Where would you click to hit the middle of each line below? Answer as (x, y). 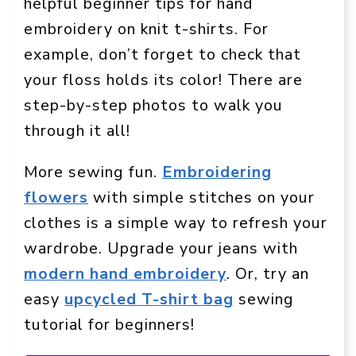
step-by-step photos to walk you (153, 105)
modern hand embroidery (125, 274)
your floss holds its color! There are (163, 79)
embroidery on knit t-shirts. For (146, 29)
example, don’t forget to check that (163, 54)
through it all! (77, 130)
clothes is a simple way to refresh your (176, 223)
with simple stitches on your (201, 198)
